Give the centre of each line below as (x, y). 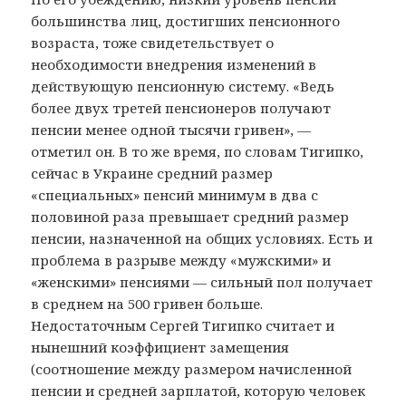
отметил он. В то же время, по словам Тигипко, (198, 151)
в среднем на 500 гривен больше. (147, 303)
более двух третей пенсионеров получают (181, 107)
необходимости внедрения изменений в (174, 64)
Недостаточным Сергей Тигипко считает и (183, 325)
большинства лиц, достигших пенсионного (186, 20)
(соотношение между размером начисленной (192, 368)
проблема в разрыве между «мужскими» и (181, 260)
